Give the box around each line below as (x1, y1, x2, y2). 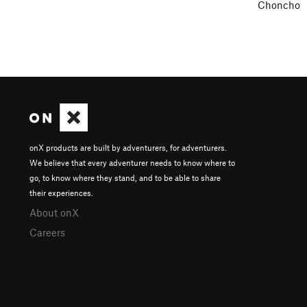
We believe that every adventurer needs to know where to (29, 157, 235, 167)
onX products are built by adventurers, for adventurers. (29, 142, 227, 152)
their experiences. (29, 187, 93, 197)
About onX (29, 206, 79, 219)
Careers (29, 225, 65, 238)
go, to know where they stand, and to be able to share (29, 172, 221, 182)
